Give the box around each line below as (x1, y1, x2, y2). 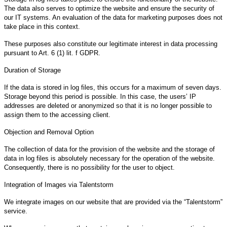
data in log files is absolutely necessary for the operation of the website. (4, 154, 215, 162)
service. (4, 207, 27, 215)
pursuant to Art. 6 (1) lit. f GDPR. (4, 49, 100, 57)
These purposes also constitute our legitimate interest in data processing (4, 40, 217, 48)
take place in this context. (4, 22, 80, 30)
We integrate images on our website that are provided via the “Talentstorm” (4, 198, 222, 206)
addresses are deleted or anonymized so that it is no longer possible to (4, 101, 212, 109)
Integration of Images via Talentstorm (4, 180, 113, 188)
